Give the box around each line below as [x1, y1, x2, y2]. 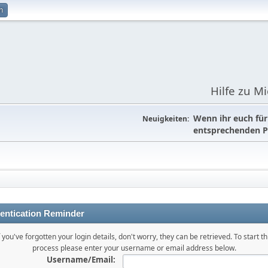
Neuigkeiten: [142, 114, 189, 124]
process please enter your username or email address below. [32, 243, 236, 253]
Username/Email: [46, 254, 115, 265]
